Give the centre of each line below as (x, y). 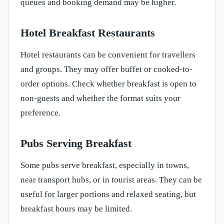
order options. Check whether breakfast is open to (108, 84)
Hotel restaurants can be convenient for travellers (108, 55)
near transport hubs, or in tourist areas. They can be (111, 180)
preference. (40, 113)
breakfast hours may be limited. (76, 209)
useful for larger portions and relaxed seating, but (108, 194)
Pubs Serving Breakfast (76, 143)
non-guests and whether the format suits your (100, 98)
